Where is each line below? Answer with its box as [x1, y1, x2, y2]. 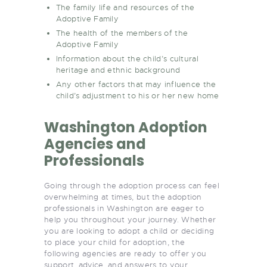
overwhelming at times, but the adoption [44, 191, 202, 202]
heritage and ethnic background [55, 64, 181, 75]
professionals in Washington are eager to [44, 203, 204, 213]
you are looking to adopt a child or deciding [44, 225, 215, 236]
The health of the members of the [55, 27, 188, 38]
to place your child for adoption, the [44, 237, 185, 247]
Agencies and [44, 133, 146, 154]
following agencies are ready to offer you [44, 248, 207, 259]
